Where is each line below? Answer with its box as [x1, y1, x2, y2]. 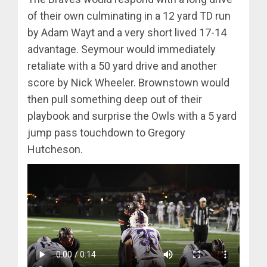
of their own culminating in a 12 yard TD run [27, 9, 231, 22]
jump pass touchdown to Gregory [27, 126, 185, 139]
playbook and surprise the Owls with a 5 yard [27, 109, 237, 122]
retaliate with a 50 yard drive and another [27, 59, 217, 72]
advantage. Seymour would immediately [27, 42, 216, 55]
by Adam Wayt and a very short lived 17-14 [27, 26, 226, 39]
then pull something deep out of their [27, 92, 202, 105]
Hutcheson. [27, 142, 83, 156]
